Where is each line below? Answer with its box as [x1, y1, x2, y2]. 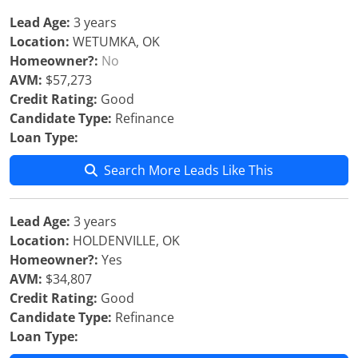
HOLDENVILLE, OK [70, 232, 180, 249]
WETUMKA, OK [70, 33, 160, 50]
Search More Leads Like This [104, 161, 273, 179]
